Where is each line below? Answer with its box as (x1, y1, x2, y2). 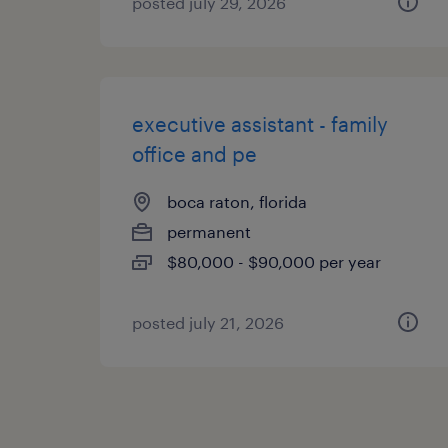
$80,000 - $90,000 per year (167, 252, 381, 271)
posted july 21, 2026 (132, 313, 284, 332)
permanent (167, 222, 251, 241)
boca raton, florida (167, 192, 307, 211)
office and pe (132, 142, 257, 166)
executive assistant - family (132, 112, 388, 136)
